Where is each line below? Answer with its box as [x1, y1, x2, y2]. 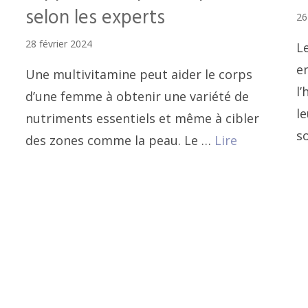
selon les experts [25, 2, 166, 34]
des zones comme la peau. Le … [25, 131, 215, 148]
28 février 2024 [25, 36, 93, 50]
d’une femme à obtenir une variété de [25, 87, 250, 104]
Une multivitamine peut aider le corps [25, 65, 253, 82]
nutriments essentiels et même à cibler [25, 109, 260, 126]
